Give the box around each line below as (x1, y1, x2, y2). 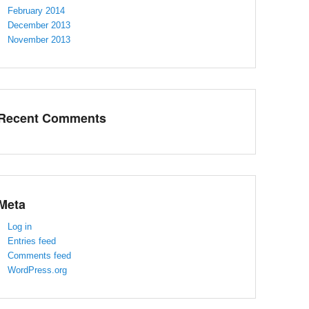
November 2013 (8, 34, 70, 45)
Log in (8, 221, 32, 232)
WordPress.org (8, 264, 67, 275)
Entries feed (8, 235, 56, 246)
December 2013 (8, 19, 70, 30)
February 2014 (8, 5, 65, 16)
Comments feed (8, 250, 71, 261)
